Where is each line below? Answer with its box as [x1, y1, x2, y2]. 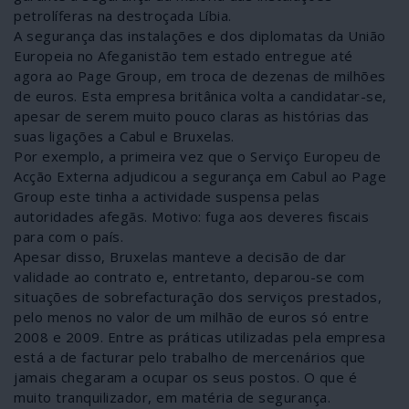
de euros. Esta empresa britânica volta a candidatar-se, [14, 86, 387, 105]
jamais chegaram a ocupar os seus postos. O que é [14, 367, 357, 386]
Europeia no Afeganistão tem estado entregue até [14, 46, 353, 65]
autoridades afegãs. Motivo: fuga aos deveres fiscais [14, 206, 369, 225]
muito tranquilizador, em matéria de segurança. [14, 387, 330, 406]
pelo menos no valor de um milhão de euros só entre [14, 307, 369, 326]
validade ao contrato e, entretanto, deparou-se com [14, 267, 364, 286]
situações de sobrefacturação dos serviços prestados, [14, 287, 382, 306]
